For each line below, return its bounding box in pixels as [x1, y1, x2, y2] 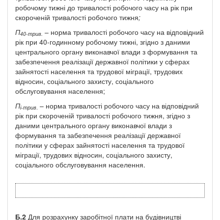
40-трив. [20, 30, 43, 38]
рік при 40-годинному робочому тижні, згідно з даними [15, 36, 190, 47]
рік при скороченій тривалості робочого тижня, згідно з [15, 110, 190, 120]
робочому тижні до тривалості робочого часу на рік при [15, 2, 192, 12]
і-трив [20, 104, 36, 111]
